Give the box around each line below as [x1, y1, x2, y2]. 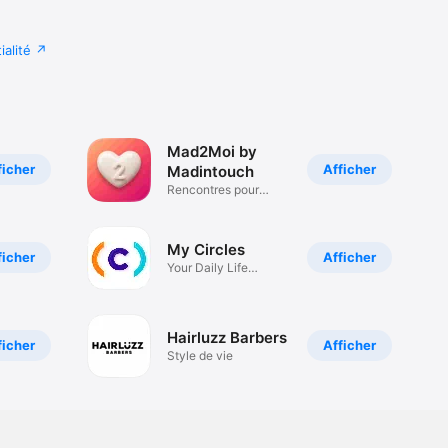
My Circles [166, 240, 245, 260]
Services [166, 275, 216, 291]
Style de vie [166, 348, 233, 364]
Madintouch [166, 162, 254, 182]
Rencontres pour [166, 182, 259, 198]
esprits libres [166, 197, 237, 213]
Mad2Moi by [166, 142, 257, 162]
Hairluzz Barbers [166, 328, 287, 348]
